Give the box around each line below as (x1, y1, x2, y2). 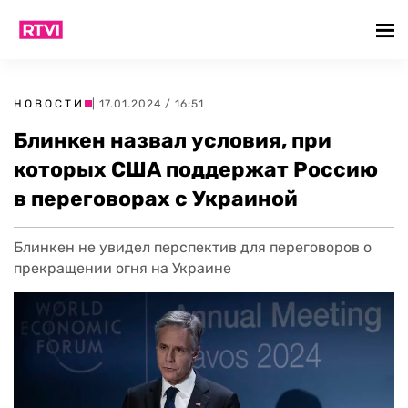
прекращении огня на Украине (14, 260, 231, 277)
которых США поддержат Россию (14, 157, 378, 182)
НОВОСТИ (14, 97, 85, 110)
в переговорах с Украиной (14, 186, 298, 211)
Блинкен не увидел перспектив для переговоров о (14, 239, 372, 256)
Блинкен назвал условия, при (14, 127, 331, 153)
